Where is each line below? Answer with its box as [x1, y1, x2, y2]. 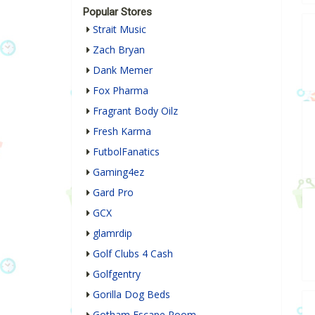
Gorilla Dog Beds [93, 288, 170, 302]
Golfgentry [93, 267, 141, 281]
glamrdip [93, 226, 132, 240]
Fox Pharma [93, 84, 148, 98]
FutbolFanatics [93, 145, 160, 159]
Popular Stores [83, 6, 152, 19]
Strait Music [93, 22, 146, 37]
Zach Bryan [93, 43, 145, 57]
